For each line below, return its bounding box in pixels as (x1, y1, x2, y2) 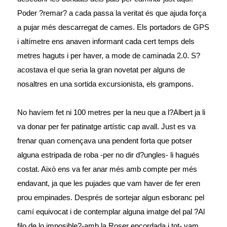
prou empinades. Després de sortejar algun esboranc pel (17, 194, 205, 202)
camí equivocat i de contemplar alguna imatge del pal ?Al (17, 208, 205, 216)
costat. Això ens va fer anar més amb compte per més (17, 165, 198, 173)
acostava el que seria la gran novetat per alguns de (17, 66, 185, 74)
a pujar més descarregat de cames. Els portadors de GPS (17, 23, 210, 31)
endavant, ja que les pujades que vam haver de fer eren (17, 179, 201, 187)
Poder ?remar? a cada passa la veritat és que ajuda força (17, 9, 207, 17)
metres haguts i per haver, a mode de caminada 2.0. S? (17, 52, 201, 60)
